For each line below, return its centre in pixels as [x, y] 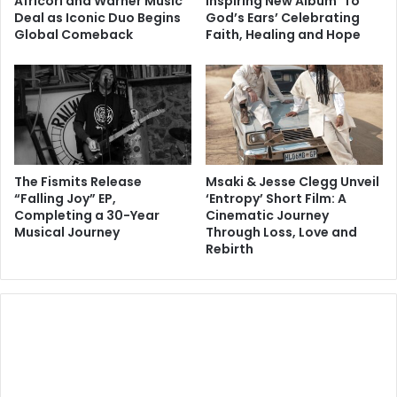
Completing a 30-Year [87, 215]
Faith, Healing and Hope [283, 34]
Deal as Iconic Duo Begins [97, 17]
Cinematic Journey [267, 215]
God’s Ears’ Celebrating [283, 17]
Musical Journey [67, 232]
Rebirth [230, 249]
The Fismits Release [78, 181]
